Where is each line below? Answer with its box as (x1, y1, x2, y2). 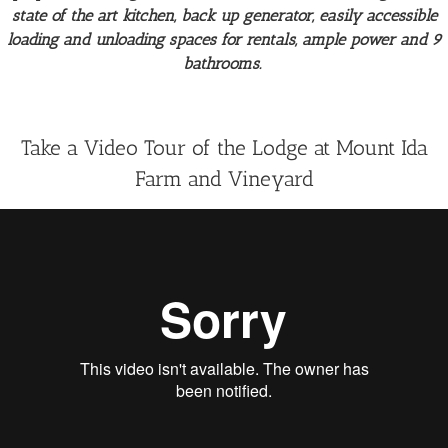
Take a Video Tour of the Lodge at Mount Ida (20, 135, 428, 161)
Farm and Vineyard (134, 166, 314, 192)
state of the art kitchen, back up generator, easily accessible (11, 6, 437, 26)
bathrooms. (182, 54, 266, 74)
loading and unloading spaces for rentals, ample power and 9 (6, 30, 442, 50)
